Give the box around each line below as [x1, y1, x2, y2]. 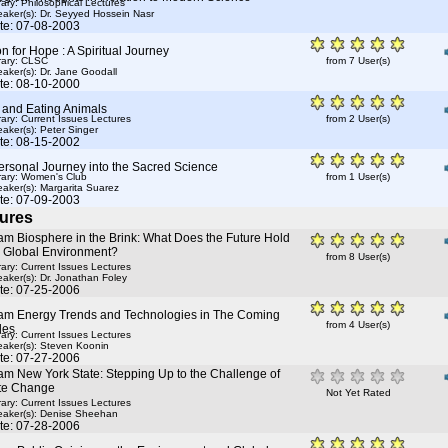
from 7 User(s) [326, 55, 390, 66]
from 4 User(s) [326, 319, 390, 330]
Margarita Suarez [40, 182, 119, 193]
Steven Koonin [40, 340, 109, 351]
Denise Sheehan [40, 408, 118, 419]
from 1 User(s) [326, 171, 390, 182]
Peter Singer [40, 124, 98, 135]
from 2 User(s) [326, 113, 390, 124]
